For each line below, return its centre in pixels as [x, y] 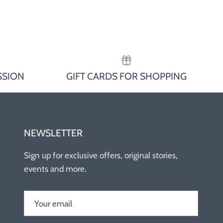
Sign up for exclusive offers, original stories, [101, 156]
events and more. [55, 169]
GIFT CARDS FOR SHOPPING [126, 76]
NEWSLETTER [53, 133]
